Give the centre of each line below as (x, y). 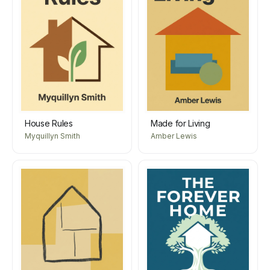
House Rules (49, 123)
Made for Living (181, 123)
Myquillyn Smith (52, 136)
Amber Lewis (174, 136)
